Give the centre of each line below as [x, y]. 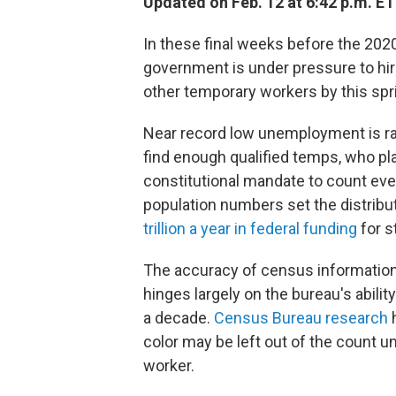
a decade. [179, 318]
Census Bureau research [301, 318]
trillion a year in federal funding [250, 228]
